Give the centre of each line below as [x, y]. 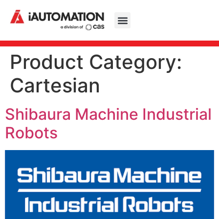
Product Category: [96, 62]
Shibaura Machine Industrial [108, 114]
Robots [31, 133]
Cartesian [55, 86]
